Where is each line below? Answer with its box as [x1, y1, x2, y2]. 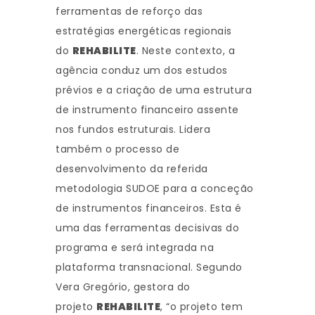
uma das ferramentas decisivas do [56, 221, 239, 236]
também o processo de [56, 142, 179, 157]
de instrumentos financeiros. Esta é [56, 201, 242, 216]
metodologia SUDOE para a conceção [56, 181, 254, 196]
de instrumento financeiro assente [56, 103, 239, 117]
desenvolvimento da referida [56, 162, 208, 176]
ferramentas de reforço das [56, 4, 202, 19]
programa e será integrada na [56, 240, 214, 255]
